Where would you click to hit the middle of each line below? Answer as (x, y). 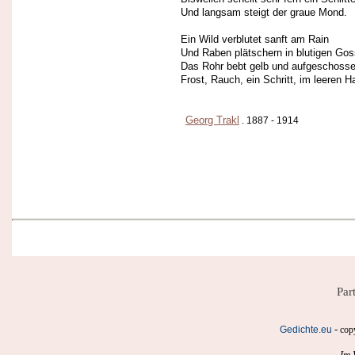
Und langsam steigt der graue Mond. (264, 12)
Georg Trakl (212, 120)
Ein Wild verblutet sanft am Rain (255, 39)
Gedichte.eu (305, 330)
